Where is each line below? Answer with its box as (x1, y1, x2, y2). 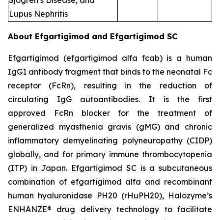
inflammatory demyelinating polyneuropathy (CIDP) (8, 136, 212, 146)
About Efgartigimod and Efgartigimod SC (8, 31, 177, 42)
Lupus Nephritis (9, 9, 68, 19)
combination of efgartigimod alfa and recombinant (8, 177, 212, 187)
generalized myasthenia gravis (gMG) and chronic (8, 122, 212, 132)
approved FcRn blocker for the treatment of (8, 108, 212, 118)
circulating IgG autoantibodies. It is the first (8, 94, 212, 105)
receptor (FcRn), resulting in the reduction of (8, 81, 212, 91)
